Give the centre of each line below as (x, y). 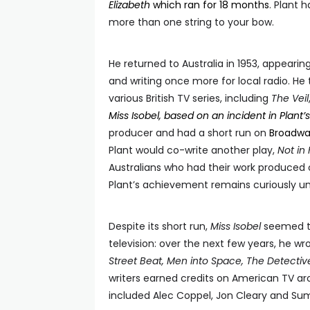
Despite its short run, (159, 226)
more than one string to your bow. (191, 22)
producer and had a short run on (189, 133)
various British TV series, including (190, 98)
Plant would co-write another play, (193, 150)
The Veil (290, 98)
